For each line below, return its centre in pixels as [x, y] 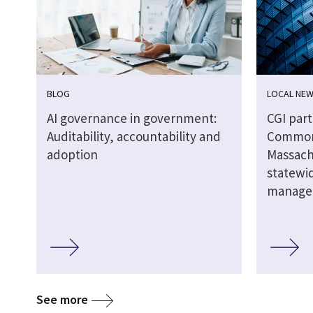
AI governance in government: [132, 118]
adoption [72, 155]
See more [62, 299]
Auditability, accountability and [134, 137]
